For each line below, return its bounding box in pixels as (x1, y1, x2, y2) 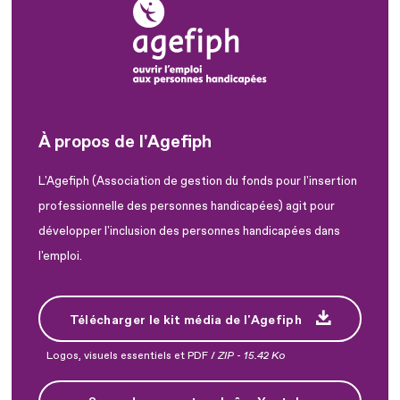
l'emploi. (38, 248, 82, 263)
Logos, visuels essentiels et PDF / (46, 349, 218, 363)
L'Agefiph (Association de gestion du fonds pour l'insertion (38, 173, 357, 188)
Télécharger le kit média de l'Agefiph (69, 312, 303, 328)
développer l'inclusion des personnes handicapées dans (38, 223, 340, 238)
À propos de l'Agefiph (38, 130, 212, 153)
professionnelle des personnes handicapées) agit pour (38, 198, 335, 213)
